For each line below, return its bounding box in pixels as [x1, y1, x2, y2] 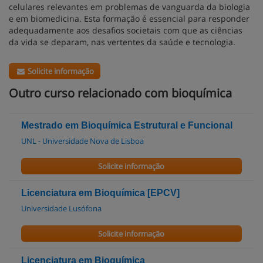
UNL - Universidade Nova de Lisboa [21, 136, 144, 146]
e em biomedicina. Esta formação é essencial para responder [9, 13, 249, 24]
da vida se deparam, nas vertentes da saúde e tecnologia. [9, 36, 235, 48]
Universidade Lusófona [21, 203, 102, 214]
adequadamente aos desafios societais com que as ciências [9, 25, 242, 36]
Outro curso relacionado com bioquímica [9, 85, 232, 101]
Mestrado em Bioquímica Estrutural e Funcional [21, 120, 232, 130]
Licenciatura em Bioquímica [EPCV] [21, 188, 180, 198]
